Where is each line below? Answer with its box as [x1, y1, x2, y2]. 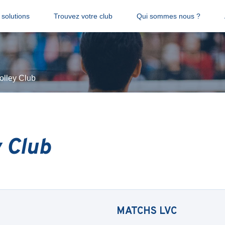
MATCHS [117, 205, 159, 218]
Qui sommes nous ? [136, 12, 200, 20]
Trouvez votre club [53, 12, 113, 20]
